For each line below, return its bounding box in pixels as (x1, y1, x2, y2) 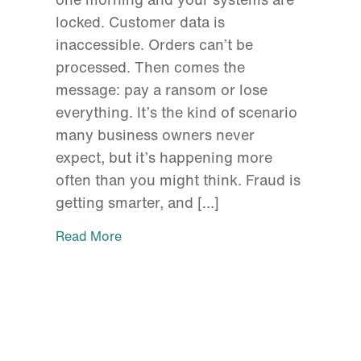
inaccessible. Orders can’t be (55, 34, 253, 56)
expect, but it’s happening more (55, 147, 272, 168)
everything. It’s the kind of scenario (55, 102, 297, 123)
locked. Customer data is (55, 11, 225, 33)
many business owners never (55, 124, 255, 146)
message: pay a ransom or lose (55, 79, 268, 101)
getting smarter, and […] (55, 192, 219, 214)
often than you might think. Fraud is (55, 169, 301, 191)
